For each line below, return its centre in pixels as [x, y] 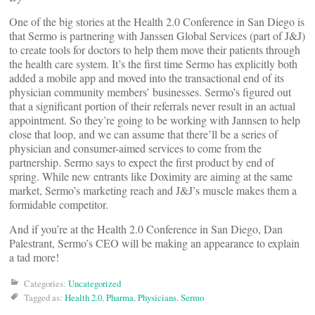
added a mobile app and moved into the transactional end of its [147, 78]
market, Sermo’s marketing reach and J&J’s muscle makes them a [153, 190]
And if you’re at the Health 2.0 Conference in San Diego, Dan [146, 229]
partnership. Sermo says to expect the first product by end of [142, 162]
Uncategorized [95, 283]
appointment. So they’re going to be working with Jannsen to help [155, 120]
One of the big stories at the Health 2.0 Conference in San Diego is [157, 21]
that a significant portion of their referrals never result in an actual [152, 106]
